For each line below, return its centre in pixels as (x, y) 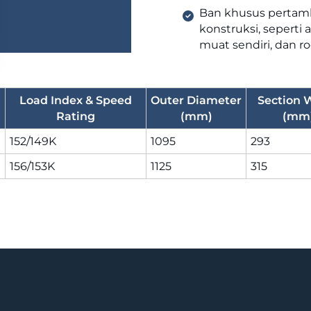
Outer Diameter (196, 100)
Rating (76, 116)
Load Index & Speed (76, 100)
